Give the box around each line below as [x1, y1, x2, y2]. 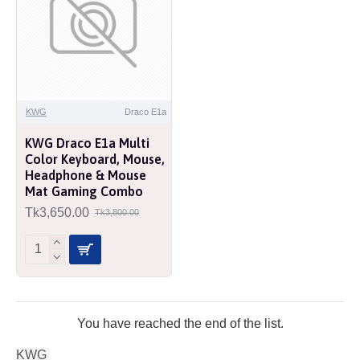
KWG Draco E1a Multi [25, 135, 149, 150]
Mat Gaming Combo [25, 183, 143, 198]
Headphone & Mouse [25, 167, 146, 182]
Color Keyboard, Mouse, [25, 151, 165, 166]
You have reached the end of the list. [76, 316, 284, 330]
